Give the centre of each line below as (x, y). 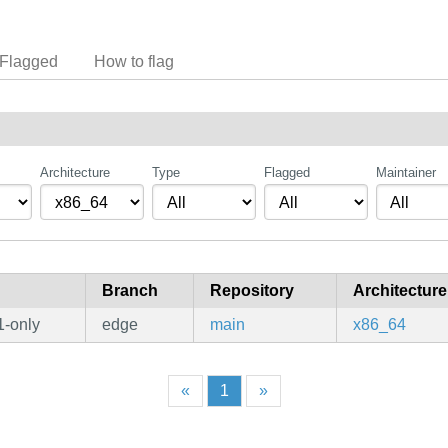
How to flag (134, 61)
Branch (130, 291)
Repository (252, 291)
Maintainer (405, 173)
